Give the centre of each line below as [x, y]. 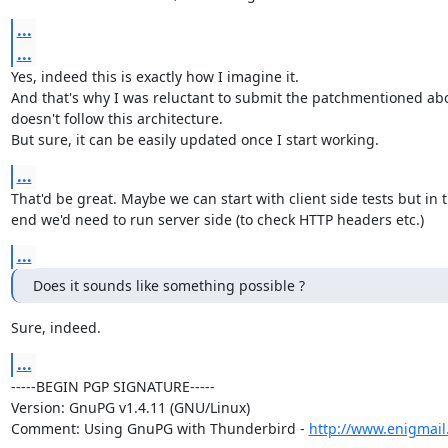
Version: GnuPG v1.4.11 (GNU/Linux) [130, 407]
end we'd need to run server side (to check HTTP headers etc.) [217, 219]
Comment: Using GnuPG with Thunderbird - [159, 428]
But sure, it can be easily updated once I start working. [194, 139]
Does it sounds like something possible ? [168, 285]
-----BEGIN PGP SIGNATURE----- [112, 386]
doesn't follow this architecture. [116, 118]
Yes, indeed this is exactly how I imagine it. [154, 76]
